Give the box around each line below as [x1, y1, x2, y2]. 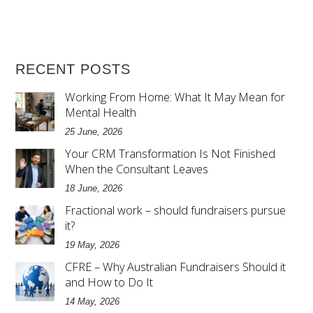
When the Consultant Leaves [65, 161, 209, 177]
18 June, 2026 [65, 183, 123, 194]
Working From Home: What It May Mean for [65, 89, 286, 105]
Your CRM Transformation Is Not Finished [65, 146, 276, 162]
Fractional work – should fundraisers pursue [65, 203, 286, 219]
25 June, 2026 [65, 126, 123, 138]
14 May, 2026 [65, 296, 120, 307]
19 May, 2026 [65, 240, 120, 251]
